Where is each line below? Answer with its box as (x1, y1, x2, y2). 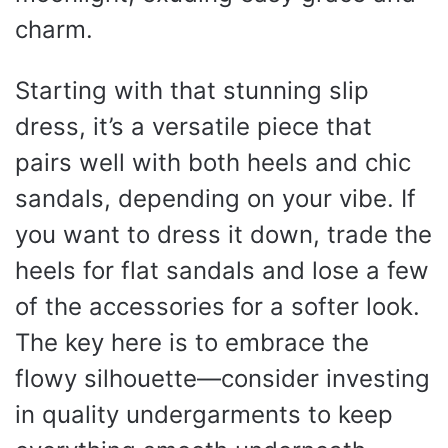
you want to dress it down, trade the (15, 220, 432, 249)
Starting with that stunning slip (15, 76, 369, 105)
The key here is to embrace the (15, 328, 369, 357)
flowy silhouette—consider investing (15, 364, 430, 393)
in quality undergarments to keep (15, 400, 393, 429)
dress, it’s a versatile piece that (15, 112, 372, 141)
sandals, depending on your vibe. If (15, 184, 416, 213)
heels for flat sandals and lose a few (15, 256, 429, 285)
